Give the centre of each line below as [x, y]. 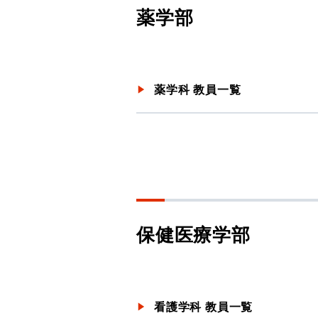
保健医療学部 [193, 234]
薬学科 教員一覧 [198, 89]
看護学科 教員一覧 [204, 306]
